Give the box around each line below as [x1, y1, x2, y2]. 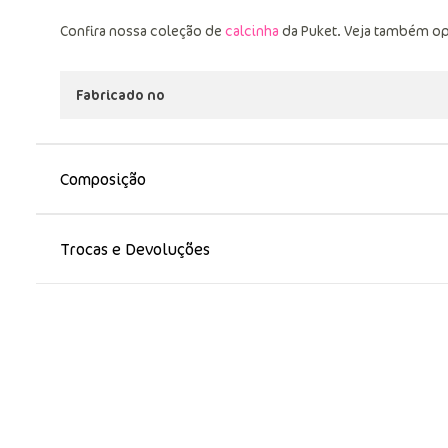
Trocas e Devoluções [60, 238, 210, 261]
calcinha [225, 21, 279, 41]
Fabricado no [76, 85, 165, 105]
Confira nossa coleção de [60, 21, 225, 41]
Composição [60, 168, 146, 191]
